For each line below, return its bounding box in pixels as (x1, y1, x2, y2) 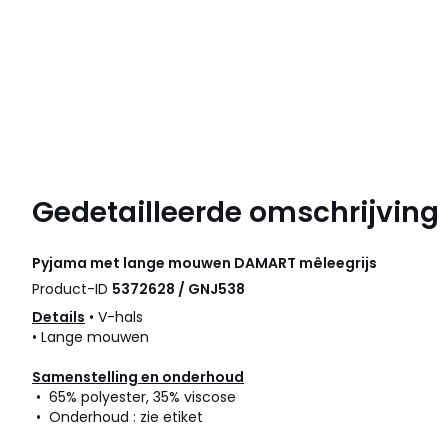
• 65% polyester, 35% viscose (32, 386, 236, 407)
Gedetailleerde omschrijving (32, 192, 439, 232)
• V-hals (85, 306, 143, 327)
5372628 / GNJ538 (112, 278, 245, 299)
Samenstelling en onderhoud (32, 366, 244, 387)
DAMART (234, 252, 296, 273)
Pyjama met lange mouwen (32, 252, 234, 273)
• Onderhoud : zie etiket (32, 406, 203, 427)
